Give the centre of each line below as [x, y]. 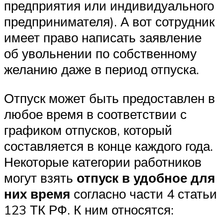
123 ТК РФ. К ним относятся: [89, 209]
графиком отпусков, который [88, 130]
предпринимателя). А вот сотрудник [109, 22]
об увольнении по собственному [100, 54]
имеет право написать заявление [103, 38]
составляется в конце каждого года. [109, 146]
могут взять [40, 177]
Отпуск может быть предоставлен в [110, 98]
